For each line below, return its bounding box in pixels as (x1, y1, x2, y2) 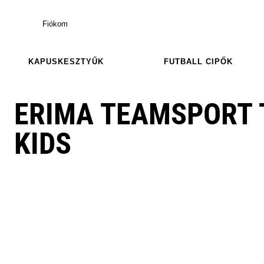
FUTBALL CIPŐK (163, 57, 233, 66)
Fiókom (42, 19, 68, 28)
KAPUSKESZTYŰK (28, 57, 104, 66)
